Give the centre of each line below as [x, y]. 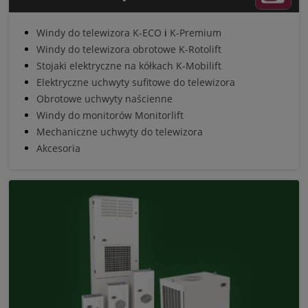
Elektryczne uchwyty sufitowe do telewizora [136, 82]
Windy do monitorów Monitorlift [110, 115]
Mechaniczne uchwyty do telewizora [120, 132]
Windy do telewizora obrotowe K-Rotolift [129, 49]
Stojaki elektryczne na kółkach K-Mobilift [129, 66]
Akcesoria [58, 148]
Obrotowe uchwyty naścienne [104, 99]
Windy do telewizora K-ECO [99, 33]
